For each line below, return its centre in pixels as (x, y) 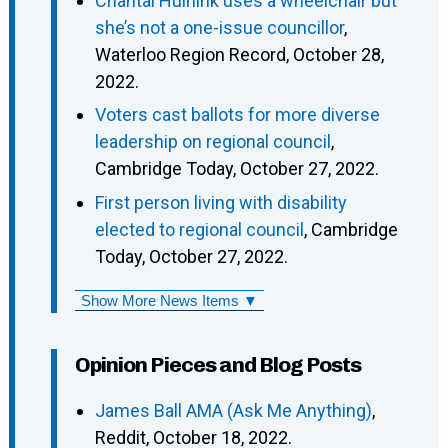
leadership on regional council (212, 142)
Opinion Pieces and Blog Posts (217, 364)
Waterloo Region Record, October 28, (239, 54)
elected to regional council (199, 229)
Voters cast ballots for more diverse (237, 115)
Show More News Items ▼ (169, 300)
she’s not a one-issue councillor (219, 27)
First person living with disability (220, 202)
